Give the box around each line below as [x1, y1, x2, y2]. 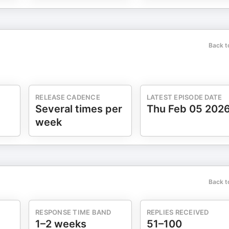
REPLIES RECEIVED [146, 208, 209, 216]
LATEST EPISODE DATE [146, 93, 222, 101]
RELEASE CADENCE [35, 93, 100, 101]
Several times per [35, 103, 122, 115]
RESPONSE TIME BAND [35, 208, 111, 216]
